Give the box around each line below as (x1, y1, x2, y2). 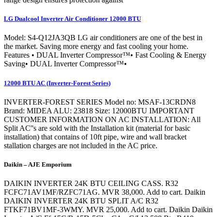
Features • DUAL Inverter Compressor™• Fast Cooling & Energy (4, 51, 206, 60)
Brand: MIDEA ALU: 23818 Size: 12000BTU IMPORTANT (4, 106, 194, 115)
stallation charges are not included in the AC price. (4, 141, 157, 150)
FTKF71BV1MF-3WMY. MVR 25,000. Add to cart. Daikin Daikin (4, 205, 213, 214)
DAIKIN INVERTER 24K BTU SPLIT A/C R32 (4, 197, 158, 205)
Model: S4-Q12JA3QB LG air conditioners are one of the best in (4, 33, 202, 42)
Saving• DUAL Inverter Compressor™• (4, 60, 127, 68)
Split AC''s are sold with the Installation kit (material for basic (4, 124, 190, 132)
